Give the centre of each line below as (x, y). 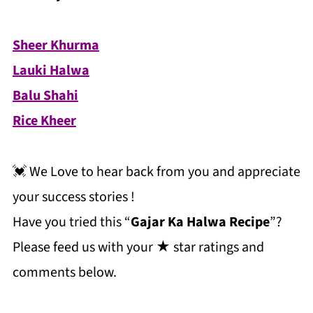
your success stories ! (73, 197)
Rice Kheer (44, 121)
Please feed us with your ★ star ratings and (138, 247)
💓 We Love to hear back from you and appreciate (156, 172)
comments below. (64, 272)
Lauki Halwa (51, 71)
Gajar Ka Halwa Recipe (200, 222)
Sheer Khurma (56, 45)
